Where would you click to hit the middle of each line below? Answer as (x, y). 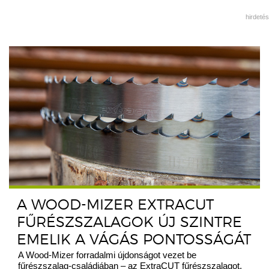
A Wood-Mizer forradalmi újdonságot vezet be (107, 255)
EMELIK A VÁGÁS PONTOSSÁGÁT (134, 240)
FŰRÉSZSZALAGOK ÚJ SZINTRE (129, 222)
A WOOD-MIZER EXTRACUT (115, 205)
